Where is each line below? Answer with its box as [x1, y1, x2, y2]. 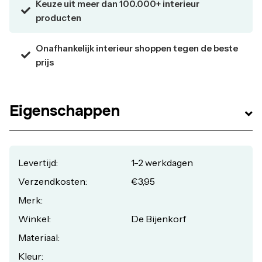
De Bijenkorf [131, 213, 186, 225]
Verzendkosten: [18, 175, 87, 187]
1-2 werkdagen [131, 157, 193, 168]
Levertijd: [18, 157, 58, 168]
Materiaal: [18, 232, 60, 243]
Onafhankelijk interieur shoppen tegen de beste [36, 43, 238, 54]
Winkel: [18, 213, 51, 225]
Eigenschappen [9, 101, 120, 120]
